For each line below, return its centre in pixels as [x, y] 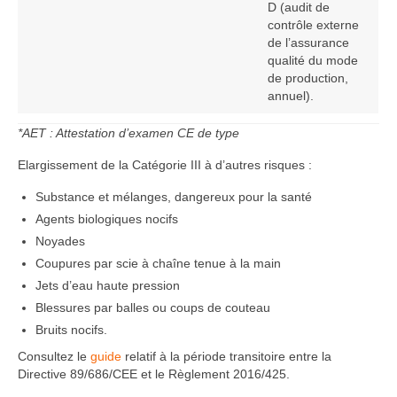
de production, [308, 78]
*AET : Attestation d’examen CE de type [128, 132]
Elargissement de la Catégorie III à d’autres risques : [165, 164]
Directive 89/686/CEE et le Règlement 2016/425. [154, 374]
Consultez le [54, 356]
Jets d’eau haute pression [108, 285]
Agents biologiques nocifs [107, 218]
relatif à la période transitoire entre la [226, 356]
